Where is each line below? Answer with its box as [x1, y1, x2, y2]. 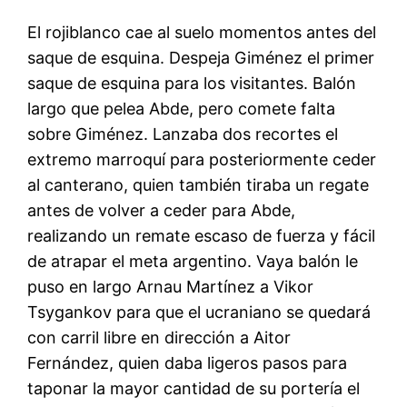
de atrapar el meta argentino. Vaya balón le [27, 251, 359, 271]
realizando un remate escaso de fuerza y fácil [27, 225, 376, 245]
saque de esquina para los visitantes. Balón [27, 73, 357, 93]
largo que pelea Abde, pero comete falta [27, 98, 336, 118]
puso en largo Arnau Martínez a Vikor [27, 276, 314, 296]
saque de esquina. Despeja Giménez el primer [27, 47, 375, 67]
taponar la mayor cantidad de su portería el [27, 378, 361, 398]
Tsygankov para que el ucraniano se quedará [27, 302, 372, 322]
